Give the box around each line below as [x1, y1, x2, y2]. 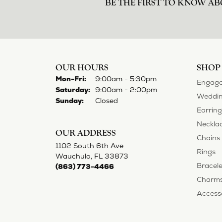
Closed [95, 155, 118, 164]
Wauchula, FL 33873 [55, 210, 128, 220]
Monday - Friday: [86, 132, 145, 142]
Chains [197, 192, 220, 201]
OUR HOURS [55, 121, 109, 132]
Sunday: [55, 155, 84, 164]
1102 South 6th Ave [55, 200, 123, 209]
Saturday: [55, 144, 90, 153]
